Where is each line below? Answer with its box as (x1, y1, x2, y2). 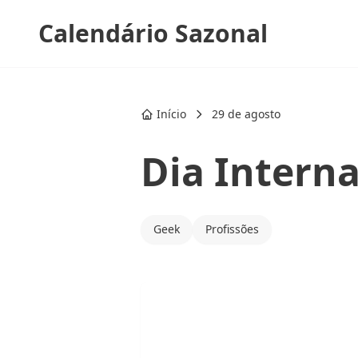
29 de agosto (212, 106, 280, 121)
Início (157, 106, 186, 121)
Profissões (205, 221, 259, 237)
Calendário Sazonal (38, 17, 268, 50)
